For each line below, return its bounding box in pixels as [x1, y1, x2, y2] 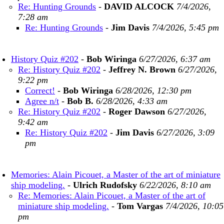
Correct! [25, 85, 55, 95]
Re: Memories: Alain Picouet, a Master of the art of [18, 190, 205, 200]
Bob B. [67, 96, 93, 106]
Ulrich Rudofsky [73, 180, 137, 190]
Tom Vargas [117, 201, 163, 211]
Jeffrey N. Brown [108, 64, 175, 74]
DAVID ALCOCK [104, 1, 174, 11]
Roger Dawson [108, 106, 165, 116]
